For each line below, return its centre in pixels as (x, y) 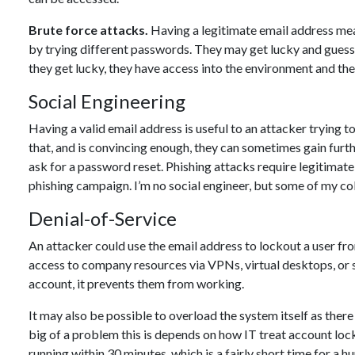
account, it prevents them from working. (136, 283)
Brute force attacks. (88, 30)
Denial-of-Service (103, 218)
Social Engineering (107, 101)
